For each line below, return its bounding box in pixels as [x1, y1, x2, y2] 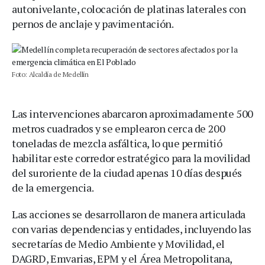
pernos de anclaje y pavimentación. [12, 17, 174, 31]
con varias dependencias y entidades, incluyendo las [12, 222, 251, 236]
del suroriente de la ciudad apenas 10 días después [12, 166, 243, 180]
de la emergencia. [12, 180, 94, 195]
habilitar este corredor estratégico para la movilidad [12, 151, 250, 165]
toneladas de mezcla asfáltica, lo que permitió [12, 136, 222, 150]
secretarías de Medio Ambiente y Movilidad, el [12, 237, 225, 251]
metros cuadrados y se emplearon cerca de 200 [12, 121, 225, 135]
